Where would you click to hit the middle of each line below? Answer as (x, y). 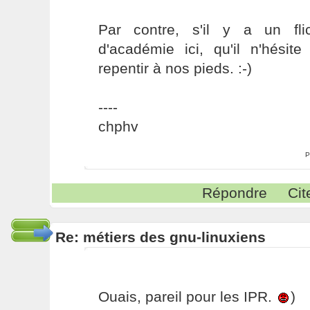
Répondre (235, 193)
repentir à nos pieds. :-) (175, 68)
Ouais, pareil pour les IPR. (187, 297)
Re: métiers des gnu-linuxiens (160, 237)
